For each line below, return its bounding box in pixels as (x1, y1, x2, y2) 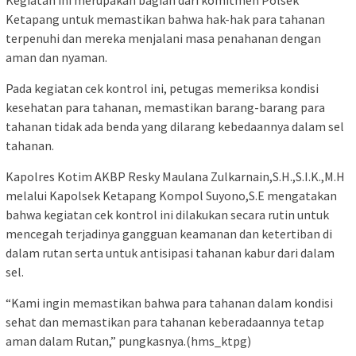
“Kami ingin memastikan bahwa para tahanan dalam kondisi (6, 295, 333, 311)
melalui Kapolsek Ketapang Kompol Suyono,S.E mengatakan (6, 188, 337, 204)
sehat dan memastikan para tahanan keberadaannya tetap (6, 314, 324, 331)
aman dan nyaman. (6, 49, 107, 66)
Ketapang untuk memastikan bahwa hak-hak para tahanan (6, 11, 325, 28)
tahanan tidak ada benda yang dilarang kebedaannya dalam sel (6, 118, 344, 135)
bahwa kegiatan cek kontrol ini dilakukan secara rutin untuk (6, 207, 329, 223)
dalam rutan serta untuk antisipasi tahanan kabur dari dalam (6, 245, 335, 261)
